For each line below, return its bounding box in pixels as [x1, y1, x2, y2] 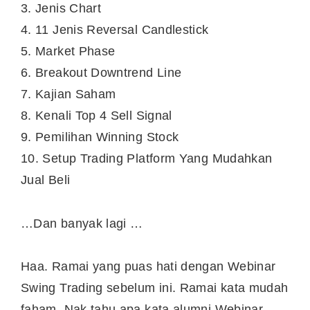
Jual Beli [21, 173, 71, 188]
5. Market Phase [21, 44, 116, 59]
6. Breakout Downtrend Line [21, 66, 182, 80]
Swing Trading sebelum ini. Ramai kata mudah [21, 281, 289, 295]
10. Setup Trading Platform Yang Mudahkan [21, 152, 273, 166]
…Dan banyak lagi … [21, 216, 143, 230]
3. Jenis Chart [21, 1, 102, 16]
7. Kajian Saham [21, 87, 116, 102]
